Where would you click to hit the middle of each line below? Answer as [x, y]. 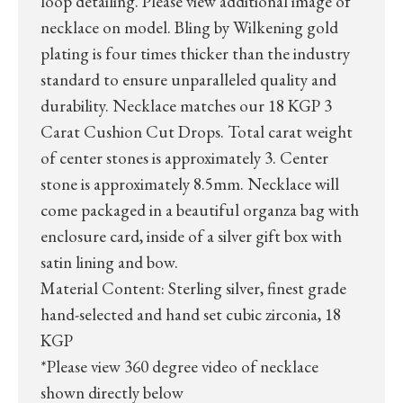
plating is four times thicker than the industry [195, 53]
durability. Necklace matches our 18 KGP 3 [186, 105]
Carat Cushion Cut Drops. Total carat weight [197, 131]
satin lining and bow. [109, 262]
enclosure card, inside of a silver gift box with [191, 236]
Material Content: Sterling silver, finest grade [193, 288]
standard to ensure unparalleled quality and [188, 79]
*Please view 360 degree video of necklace [179, 366]
